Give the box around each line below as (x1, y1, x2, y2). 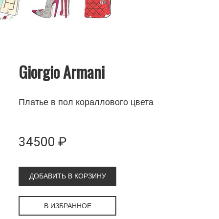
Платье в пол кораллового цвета (19, 97, 154, 107)
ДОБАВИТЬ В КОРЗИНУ (29, 172, 106, 180)
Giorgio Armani (19, 60, 105, 83)
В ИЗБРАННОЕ (44, 201, 91, 210)
